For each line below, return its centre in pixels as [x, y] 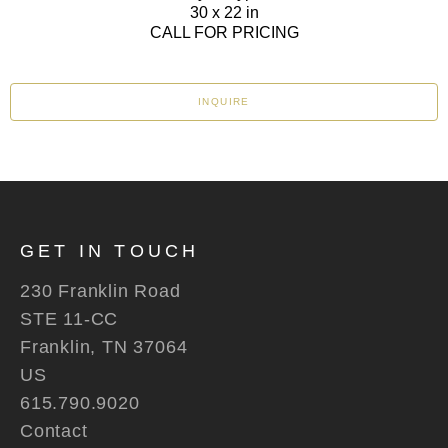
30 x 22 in [224, 12]
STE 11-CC [69, 319]
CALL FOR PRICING [224, 32]
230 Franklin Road [100, 291]
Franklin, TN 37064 [104, 347]
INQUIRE [224, 101]
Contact [54, 431]
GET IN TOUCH [110, 251]
